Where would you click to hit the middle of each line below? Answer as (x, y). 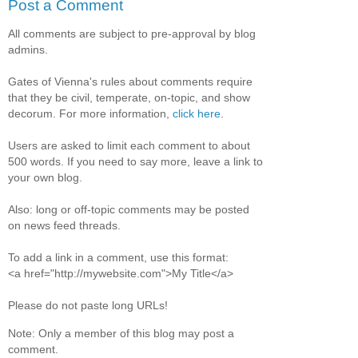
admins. (28, 50)
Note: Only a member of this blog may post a (121, 333)
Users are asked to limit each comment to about (129, 146)
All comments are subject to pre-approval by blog (132, 34)
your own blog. (45, 178)
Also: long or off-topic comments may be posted (129, 210)
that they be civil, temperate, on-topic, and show (129, 98)
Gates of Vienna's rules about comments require (130, 82)
